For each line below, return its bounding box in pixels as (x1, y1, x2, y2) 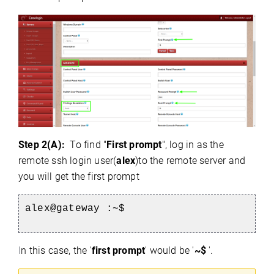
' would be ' (145, 245, 194, 257)
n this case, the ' (21, 245, 92, 257)
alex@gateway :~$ (25, 203, 131, 215)
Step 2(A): (18, 139, 68, 151)
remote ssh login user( (18, 155, 117, 167)
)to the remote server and (135, 155, 246, 167)
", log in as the (161, 139, 224, 151)
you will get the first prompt (18, 171, 139, 183)
